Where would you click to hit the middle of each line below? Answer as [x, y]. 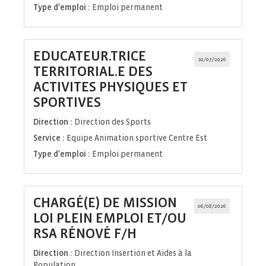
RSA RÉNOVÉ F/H [85, 234]
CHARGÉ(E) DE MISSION [105, 203]
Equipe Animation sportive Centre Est [137, 138]
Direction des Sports [113, 122]
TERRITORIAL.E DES [93, 72]
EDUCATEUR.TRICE [90, 56]
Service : [49, 138]
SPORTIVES [67, 103]
